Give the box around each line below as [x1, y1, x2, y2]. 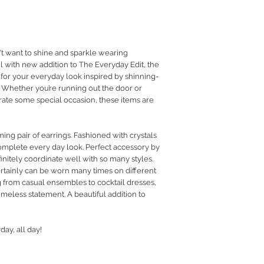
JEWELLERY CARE [185, 31, 252, 41]
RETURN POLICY [185, 9, 245, 18]
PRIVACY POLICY [185, 20, 245, 29]
